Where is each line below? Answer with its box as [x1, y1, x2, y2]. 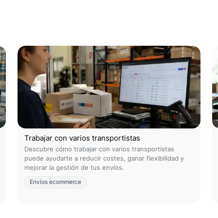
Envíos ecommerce [30, 179, 81, 185]
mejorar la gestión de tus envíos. [24, 163, 124, 171]
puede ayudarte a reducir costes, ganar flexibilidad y [24, 154, 184, 162]
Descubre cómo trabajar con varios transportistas [24, 145, 174, 153]
